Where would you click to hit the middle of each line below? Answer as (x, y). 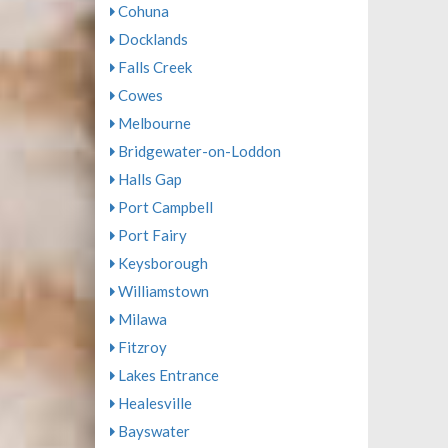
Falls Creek (153, 67)
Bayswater (152, 431)
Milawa (140, 319)
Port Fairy (150, 235)
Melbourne (152, 123)
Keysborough (161, 263)
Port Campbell (163, 207)
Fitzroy (140, 347)
